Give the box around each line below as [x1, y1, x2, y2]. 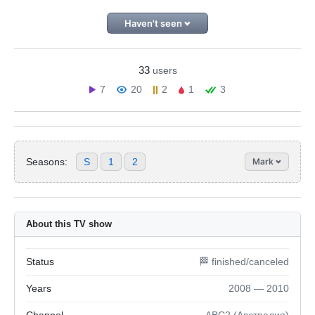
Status [26, 256, 54, 267]
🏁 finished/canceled [199, 256, 289, 267]
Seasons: [26, 155, 67, 167]
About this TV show [26, 219, 112, 229]
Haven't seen [124, 18, 184, 29]
